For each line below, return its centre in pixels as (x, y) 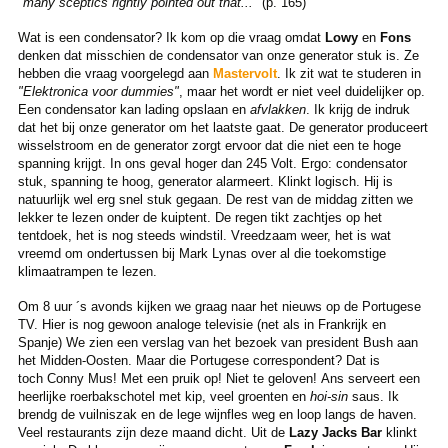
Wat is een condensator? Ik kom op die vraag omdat (171, 37)
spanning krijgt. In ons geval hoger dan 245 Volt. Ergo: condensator (212, 163)
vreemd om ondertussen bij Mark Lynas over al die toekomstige (201, 253)
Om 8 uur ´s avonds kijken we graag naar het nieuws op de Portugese (219, 306)
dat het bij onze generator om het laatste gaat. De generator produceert (222, 127)
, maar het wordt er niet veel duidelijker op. (301, 91)
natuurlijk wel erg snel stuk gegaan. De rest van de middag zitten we (215, 199)
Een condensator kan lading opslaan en (133, 109)
